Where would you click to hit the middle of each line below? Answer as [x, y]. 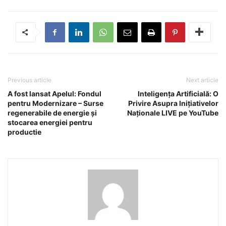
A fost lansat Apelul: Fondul [54, 93]
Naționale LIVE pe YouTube [173, 112]
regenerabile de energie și [52, 112]
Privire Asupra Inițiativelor [173, 103]
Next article [202, 80]
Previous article [30, 80]
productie [24, 132]
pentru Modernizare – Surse [55, 103]
